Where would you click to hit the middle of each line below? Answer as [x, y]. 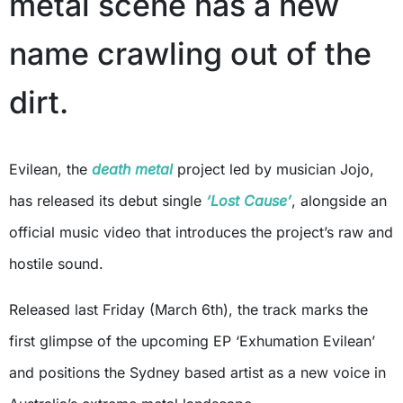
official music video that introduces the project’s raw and [201, 233]
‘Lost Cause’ [249, 201]
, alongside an [339, 201]
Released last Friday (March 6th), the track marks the [188, 310]
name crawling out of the [190, 54]
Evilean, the [55, 170]
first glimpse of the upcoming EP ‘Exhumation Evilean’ [192, 341]
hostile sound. [56, 264]
